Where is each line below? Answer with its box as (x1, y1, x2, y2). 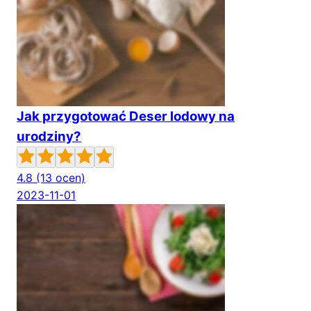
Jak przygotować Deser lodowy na (17, 108, 235, 124)
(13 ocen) (36, 171, 85, 185)
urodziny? (17, 128, 81, 144)
